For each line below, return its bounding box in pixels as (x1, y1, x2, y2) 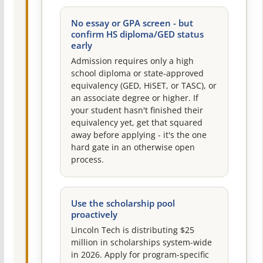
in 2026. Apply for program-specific (70, 249, 209, 260)
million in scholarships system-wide (70, 237, 212, 248)
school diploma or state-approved (70, 68, 204, 79)
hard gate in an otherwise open (70, 141, 195, 153)
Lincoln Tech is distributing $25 (70, 224, 194, 235)
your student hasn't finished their (70, 104, 203, 116)
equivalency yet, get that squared (70, 117, 203, 128)
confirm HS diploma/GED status (70, 28, 204, 40)
